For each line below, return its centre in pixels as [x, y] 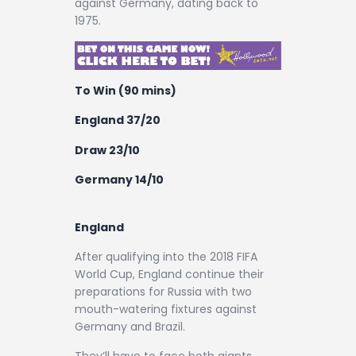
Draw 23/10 [107, 150]
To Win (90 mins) [126, 90]
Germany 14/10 [119, 180]
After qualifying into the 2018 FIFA [166, 256]
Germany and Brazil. [130, 326]
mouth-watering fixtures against [166, 309]
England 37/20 [118, 120]
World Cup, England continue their [169, 274]
